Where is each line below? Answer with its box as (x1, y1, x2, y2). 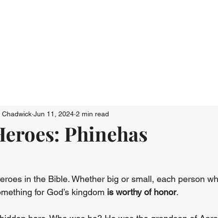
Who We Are (57, 22, 104, 32)
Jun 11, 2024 (34, 109, 74, 118)
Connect (120, 22, 152, 32)
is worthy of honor (107, 187, 176, 197)
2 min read (76, 109, 109, 118)
